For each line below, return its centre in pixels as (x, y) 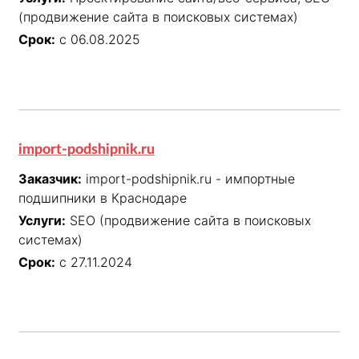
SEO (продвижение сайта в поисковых (190, 220)
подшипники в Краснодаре (103, 198)
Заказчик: (50, 178)
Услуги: (42, 220)
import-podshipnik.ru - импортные (190, 178)
